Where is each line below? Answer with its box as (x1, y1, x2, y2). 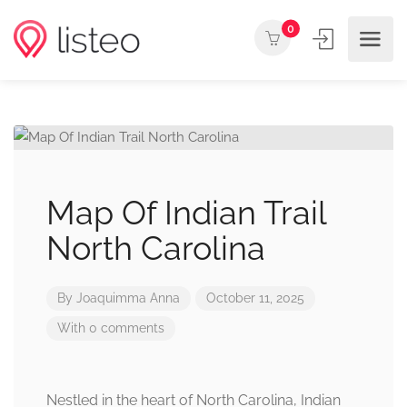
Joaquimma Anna (76, 291, 180, 305)
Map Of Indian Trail (46, 194, 326, 232)
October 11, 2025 (206, 291, 304, 305)
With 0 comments (57, 321, 164, 335)
